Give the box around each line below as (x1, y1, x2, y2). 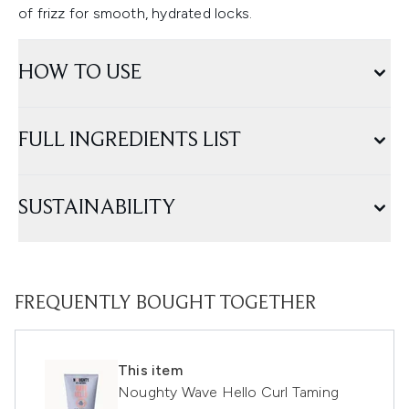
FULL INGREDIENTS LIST (18, 130, 241, 152)
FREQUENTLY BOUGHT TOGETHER (15, 294, 317, 315)
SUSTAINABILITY (18, 197, 176, 220)
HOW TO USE (18, 62, 142, 85)
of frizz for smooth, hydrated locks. (18, 5, 253, 23)
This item (118, 362, 183, 380)
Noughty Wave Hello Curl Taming (118, 383, 339, 402)
